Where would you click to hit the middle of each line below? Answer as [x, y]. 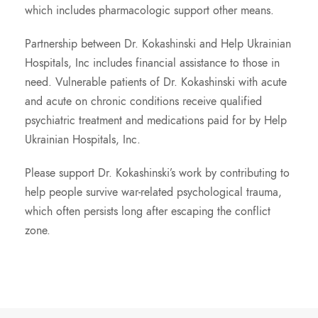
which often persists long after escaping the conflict [148, 212]
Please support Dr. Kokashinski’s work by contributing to [157, 173]
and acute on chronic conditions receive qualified [143, 102]
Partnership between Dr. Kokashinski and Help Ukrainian [158, 44]
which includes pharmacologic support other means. [149, 11]
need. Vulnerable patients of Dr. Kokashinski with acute [156, 82]
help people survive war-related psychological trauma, [153, 192]
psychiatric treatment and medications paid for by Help [156, 121]
